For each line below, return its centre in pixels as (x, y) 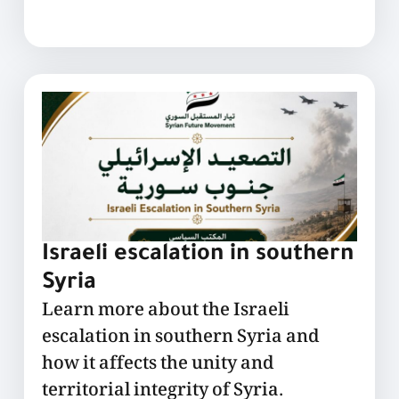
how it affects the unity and (158, 365)
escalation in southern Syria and (180, 338)
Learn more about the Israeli (165, 311)
